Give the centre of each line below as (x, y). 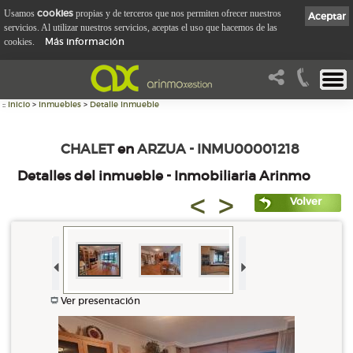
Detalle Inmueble (124, 104)
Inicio (19, 104)
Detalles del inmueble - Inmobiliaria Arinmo (161, 176)
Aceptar (327, 16)
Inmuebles (60, 104)
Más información (85, 41)
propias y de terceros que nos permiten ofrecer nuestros (177, 13)
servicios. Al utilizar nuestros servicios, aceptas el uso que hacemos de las (141, 27)
